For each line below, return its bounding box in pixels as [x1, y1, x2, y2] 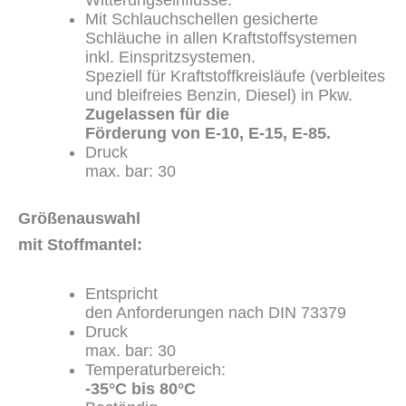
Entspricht [85, 284, 158, 303]
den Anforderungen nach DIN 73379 [85, 303, 346, 322]
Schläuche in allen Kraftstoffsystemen [85, 29, 357, 48]
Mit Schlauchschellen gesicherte [85, 10, 318, 29]
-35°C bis [85, 379, 155, 398]
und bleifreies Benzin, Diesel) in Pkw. [85, 86, 353, 105]
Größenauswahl [18, 209, 140, 228]
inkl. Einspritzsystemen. [85, 48, 256, 67]
